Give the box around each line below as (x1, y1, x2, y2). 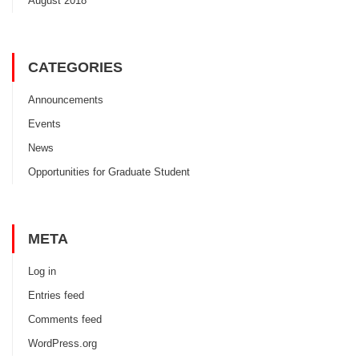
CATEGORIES (28, 58, 123, 75)
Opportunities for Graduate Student (28, 165, 190, 178)
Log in (28, 264, 56, 277)
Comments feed (28, 313, 102, 325)
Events (28, 117, 61, 130)
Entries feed (28, 288, 84, 301)
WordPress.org (28, 337, 97, 349)
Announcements (28, 93, 103, 106)
